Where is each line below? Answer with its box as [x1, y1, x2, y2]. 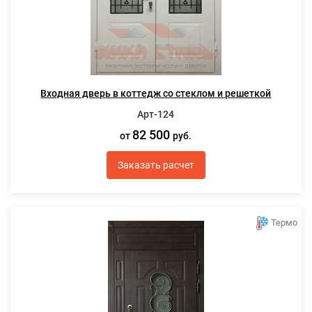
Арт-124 [137, 109, 175, 120]
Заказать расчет [117, 159, 194, 171]
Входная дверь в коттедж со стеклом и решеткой [40, 88, 272, 99]
